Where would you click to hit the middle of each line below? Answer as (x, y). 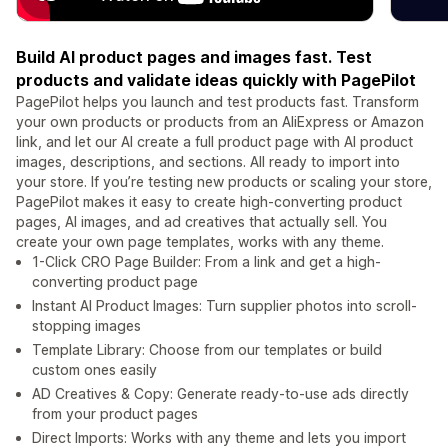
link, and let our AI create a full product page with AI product (214, 142)
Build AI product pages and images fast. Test (194, 57)
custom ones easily (94, 370)
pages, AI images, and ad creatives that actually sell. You (201, 222)
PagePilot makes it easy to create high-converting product (209, 202)
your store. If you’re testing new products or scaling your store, (224, 182)
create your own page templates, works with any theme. (200, 242)
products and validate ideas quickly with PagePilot (216, 80)
